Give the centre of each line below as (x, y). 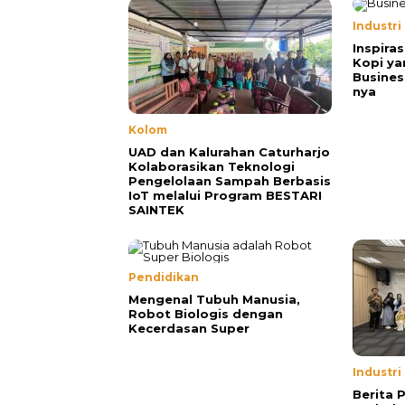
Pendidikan (164, 277)
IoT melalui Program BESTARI (225, 195)
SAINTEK (156, 209)
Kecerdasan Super (189, 328)
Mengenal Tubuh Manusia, (214, 299)
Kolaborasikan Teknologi (212, 166)
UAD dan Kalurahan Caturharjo (229, 151)
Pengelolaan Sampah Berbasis (230, 180)
